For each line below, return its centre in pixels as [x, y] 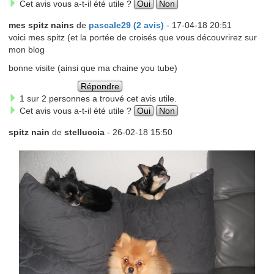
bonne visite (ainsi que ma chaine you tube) [93, 68]
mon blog [26, 49]
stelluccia [84, 132]
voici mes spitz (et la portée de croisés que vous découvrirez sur [132, 37]
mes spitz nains [41, 25]
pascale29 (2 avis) [126, 25]
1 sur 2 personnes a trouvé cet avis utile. [97, 98]
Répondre [100, 86]
